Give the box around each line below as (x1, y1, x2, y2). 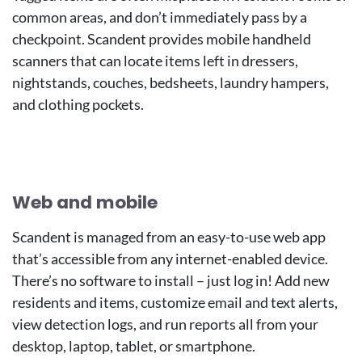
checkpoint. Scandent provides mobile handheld (12, 29, 311, 48)
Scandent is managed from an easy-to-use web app (12, 228, 326, 246)
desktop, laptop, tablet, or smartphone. (12, 337, 255, 356)
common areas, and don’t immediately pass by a (12, 7, 307, 26)
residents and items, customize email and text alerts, (12, 293, 338, 312)
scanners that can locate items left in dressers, (12, 51, 298, 69)
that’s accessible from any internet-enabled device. (12, 250, 328, 268)
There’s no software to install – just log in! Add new (12, 271, 330, 290)
